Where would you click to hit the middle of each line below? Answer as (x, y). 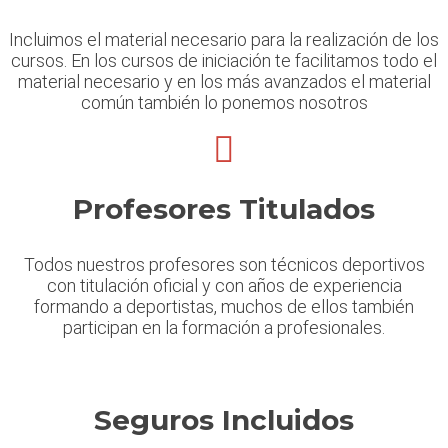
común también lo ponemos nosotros (224, 103)
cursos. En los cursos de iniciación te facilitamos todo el (224, 61)
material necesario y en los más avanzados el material (224, 82)
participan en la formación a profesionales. (224, 328)
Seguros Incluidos (224, 420)
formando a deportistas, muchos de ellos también (224, 307)
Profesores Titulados (224, 209)
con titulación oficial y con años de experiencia (224, 286)
